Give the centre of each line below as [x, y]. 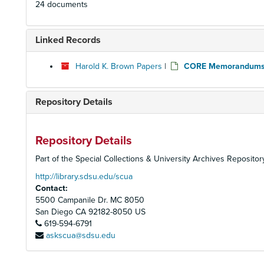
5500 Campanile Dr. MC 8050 [90, 200]
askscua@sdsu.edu [81, 235]
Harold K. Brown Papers [119, 66]
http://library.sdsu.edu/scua [84, 176]
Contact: [52, 188]
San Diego [54, 212]
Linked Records [68, 40]
